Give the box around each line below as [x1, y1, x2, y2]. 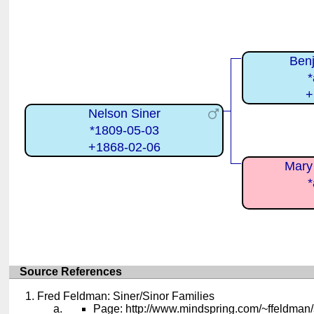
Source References [20, 266, 123, 278]
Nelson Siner [88, 106, 161, 121]
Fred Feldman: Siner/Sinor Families [37, 290, 215, 303]
